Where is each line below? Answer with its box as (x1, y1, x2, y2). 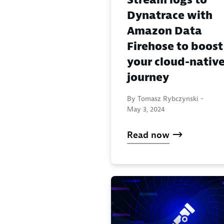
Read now (127, 129, 169, 141)
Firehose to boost (127, 39, 223, 53)
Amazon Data (127, 23, 202, 38)
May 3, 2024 (127, 104, 165, 113)
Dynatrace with (127, 8, 212, 22)
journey (127, 70, 169, 84)
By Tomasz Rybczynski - (127, 93, 203, 103)
